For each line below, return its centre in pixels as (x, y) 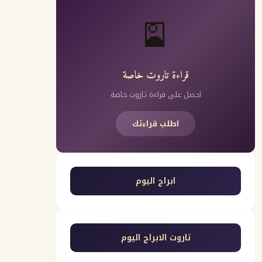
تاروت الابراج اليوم (156, 238)
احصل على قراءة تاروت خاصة (156, 95)
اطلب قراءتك (156, 124)
